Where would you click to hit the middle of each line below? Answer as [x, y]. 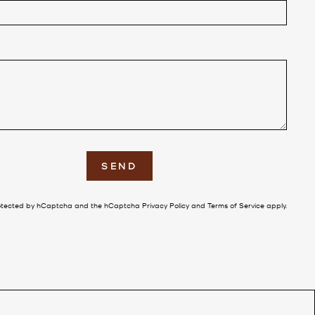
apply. [276, 205]
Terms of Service [236, 205]
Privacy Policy [166, 205]
